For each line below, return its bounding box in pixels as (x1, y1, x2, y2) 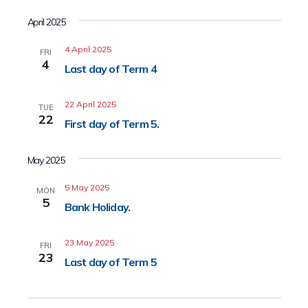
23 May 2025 (64, 237, 114, 247)
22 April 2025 (64, 99, 116, 109)
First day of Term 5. (64, 117, 159, 131)
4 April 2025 (64, 44, 111, 54)
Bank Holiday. (64, 200, 131, 214)
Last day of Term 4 (64, 62, 157, 76)
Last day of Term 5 (64, 255, 157, 269)
